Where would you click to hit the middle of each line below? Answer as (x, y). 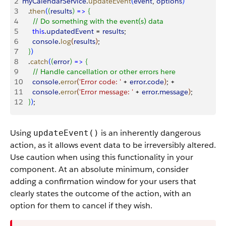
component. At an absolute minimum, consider (99, 169)
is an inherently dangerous (150, 133)
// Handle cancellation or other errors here (99, 72)
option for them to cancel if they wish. (81, 206)
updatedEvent (70, 31)
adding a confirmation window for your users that (103, 181)
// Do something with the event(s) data (93, 21)
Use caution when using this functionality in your (102, 157)
